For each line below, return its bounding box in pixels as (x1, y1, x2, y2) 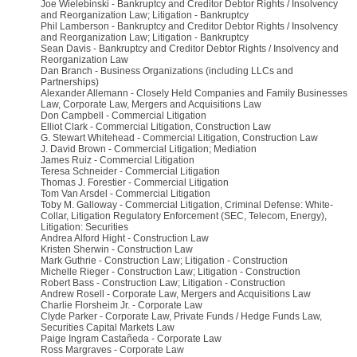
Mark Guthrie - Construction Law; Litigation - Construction (41, 255, 288, 266)
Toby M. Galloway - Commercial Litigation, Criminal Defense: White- (41, 199, 333, 210)
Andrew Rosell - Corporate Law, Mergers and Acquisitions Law (41, 288, 311, 300)
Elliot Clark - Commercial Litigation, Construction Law (41, 121, 271, 132)
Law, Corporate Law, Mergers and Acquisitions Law (41, 99, 261, 110)
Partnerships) (41, 76, 99, 88)
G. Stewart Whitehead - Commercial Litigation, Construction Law (41, 132, 318, 143)
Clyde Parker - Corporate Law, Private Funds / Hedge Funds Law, (41, 311, 322, 322)
